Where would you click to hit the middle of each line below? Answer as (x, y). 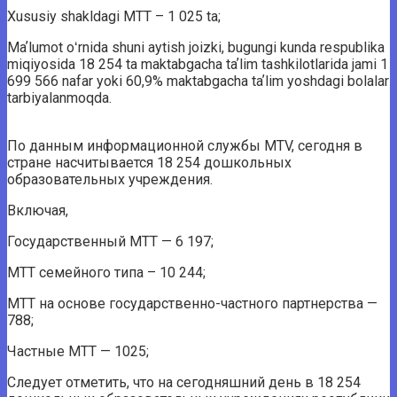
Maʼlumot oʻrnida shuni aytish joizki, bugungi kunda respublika (196, 47)
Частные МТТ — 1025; (78, 351)
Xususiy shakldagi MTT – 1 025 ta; (114, 16)
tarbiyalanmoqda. (59, 97)
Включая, (38, 210)
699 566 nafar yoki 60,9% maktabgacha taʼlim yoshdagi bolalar (198, 81)
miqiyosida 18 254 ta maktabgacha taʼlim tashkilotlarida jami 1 (198, 64)
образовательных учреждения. (110, 179)
